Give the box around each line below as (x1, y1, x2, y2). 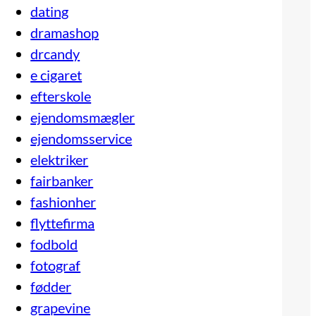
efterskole (30, 87, 92, 104)
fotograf (30, 256, 81, 274)
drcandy (30, 44, 80, 62)
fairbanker (30, 171, 94, 189)
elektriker (30, 150, 89, 168)
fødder (30, 277, 72, 295)
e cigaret (30, 66, 83, 83)
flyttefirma (30, 214, 95, 231)
